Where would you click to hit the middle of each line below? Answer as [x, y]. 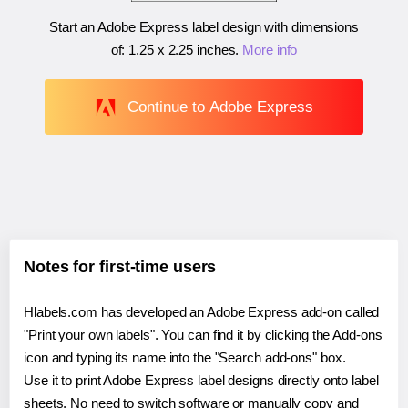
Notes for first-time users [120, 267]
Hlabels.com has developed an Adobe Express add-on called [202, 312]
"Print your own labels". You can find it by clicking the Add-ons [203, 335]
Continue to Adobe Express [220, 107]
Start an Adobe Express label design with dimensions [204, 27]
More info [270, 50]
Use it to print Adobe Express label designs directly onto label [201, 381]
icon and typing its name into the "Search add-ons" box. [185, 358]
